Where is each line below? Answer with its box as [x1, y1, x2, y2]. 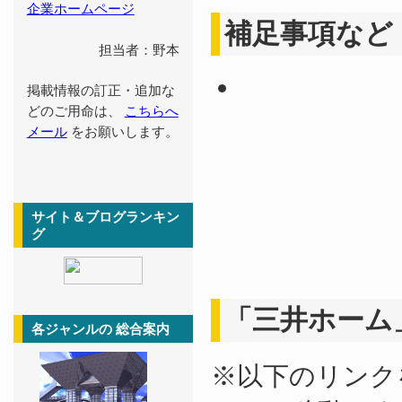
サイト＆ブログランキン [31, 209, 179, 224]
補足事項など [224, 18, 393, 49]
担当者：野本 [99, 42, 180, 57]
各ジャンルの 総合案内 [31, 321, 170, 336]
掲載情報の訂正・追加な [26, 83, 175, 98]
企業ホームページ [26, 2, 135, 17]
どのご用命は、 [26, 103, 125, 118]
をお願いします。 [66, 124, 179, 139]
